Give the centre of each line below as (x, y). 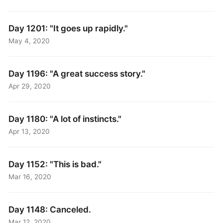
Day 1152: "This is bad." (55, 164)
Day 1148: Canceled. (50, 209)
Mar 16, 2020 (30, 176)
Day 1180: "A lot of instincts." (65, 118)
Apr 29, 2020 (30, 86)
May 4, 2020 (29, 41)
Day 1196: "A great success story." (77, 73)
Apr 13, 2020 (29, 131)
